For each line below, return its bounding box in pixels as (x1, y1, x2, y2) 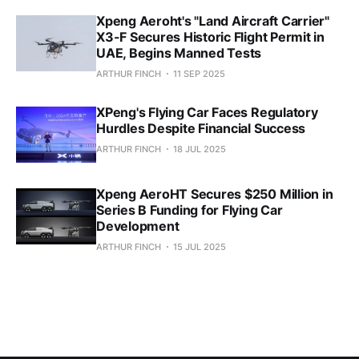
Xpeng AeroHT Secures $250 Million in (96, 185, 333, 202)
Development (96, 217, 179, 234)
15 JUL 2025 (173, 240, 226, 252)
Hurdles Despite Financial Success (96, 119, 306, 136)
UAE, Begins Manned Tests (96, 44, 262, 61)
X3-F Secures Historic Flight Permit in (96, 28, 325, 45)
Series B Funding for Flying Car (96, 201, 283, 218)
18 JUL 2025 (173, 143, 226, 155)
